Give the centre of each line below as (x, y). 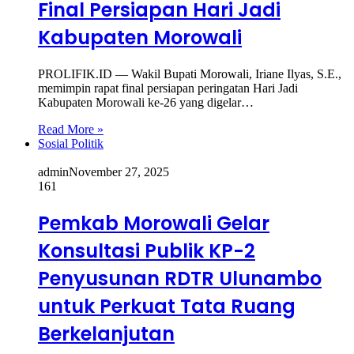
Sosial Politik (71, 144)
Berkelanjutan (106, 334)
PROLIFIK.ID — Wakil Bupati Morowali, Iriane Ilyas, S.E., (190, 74)
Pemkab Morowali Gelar (154, 224)
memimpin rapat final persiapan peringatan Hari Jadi (168, 88)
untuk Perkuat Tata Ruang (167, 307)
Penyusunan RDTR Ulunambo (180, 279)
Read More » (71, 130)
